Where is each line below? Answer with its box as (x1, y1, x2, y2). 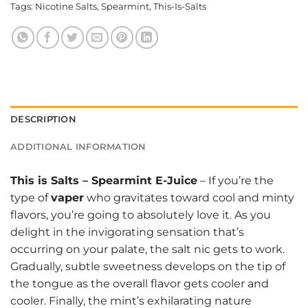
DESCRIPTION (10, 114, 76, 125)
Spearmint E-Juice (91, 174, 197, 188)
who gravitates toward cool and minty (84, 191, 294, 205)
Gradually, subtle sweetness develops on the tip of (10, 260, 285, 274)
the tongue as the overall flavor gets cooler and (10, 277, 269, 291)
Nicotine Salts (35, 1, 97, 12)
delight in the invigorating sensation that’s (10, 225, 244, 239)
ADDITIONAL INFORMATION (10, 142, 146, 153)
